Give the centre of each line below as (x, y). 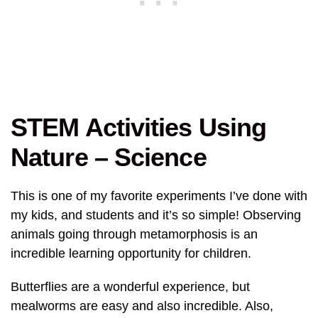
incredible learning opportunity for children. (131, 254)
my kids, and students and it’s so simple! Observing (156, 215)
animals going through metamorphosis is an (134, 235)
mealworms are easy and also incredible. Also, (142, 306)
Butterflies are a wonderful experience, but (130, 287)
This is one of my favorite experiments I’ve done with (159, 196)
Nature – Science (109, 158)
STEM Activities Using (139, 128)
